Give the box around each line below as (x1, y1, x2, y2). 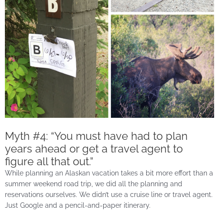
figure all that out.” (5, 154, 93, 168)
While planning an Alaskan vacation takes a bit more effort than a (5, 169, 213, 177)
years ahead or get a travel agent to (5, 142, 183, 155)
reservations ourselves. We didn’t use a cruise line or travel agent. (5, 190, 213, 198)
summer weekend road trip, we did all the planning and (5, 179, 182, 188)
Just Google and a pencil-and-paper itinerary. (5, 201, 151, 209)
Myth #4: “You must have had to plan (5, 129, 188, 142)
